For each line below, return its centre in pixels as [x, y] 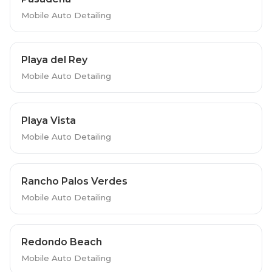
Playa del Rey [54, 59]
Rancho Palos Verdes [74, 181]
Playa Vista [48, 120]
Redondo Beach [61, 242]
